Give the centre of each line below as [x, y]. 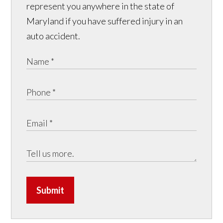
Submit [51, 190]
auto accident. [54, 36]
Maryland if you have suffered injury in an [105, 21]
